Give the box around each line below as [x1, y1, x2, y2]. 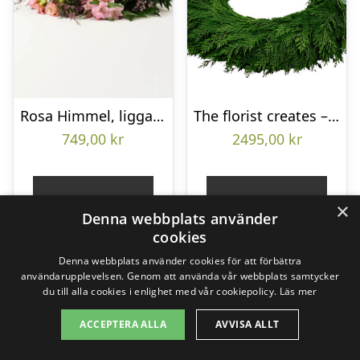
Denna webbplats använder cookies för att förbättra [58, 254, 302, 268]
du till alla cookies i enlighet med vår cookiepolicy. [43, 284, 277, 298]
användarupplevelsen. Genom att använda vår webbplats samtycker [20, 269, 340, 283]
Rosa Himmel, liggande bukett [153, 106, 164, 126]
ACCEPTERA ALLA [80, 317, 167, 331]
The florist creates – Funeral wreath [328, 106, 340, 126]
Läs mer [279, 284, 317, 298]
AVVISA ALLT [215, 317, 280, 331]
